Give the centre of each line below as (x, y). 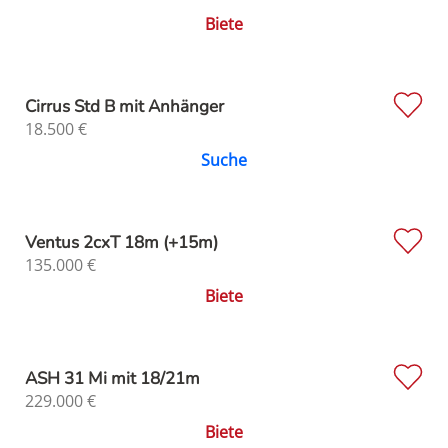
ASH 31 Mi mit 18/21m (112, 379)
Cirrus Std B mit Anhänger (124, 107)
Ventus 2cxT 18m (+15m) (121, 243)
